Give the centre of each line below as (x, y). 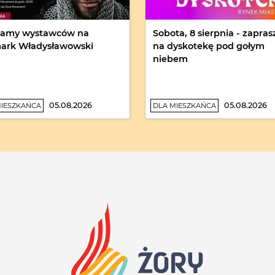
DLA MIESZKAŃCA (184, 106)
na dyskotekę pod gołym (209, 46)
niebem (170, 59)
